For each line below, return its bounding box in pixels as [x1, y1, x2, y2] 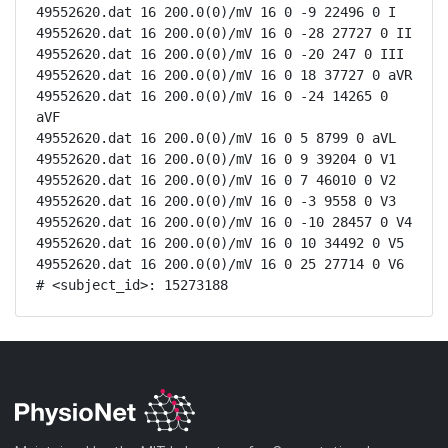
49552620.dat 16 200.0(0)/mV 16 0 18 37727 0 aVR [36, 67, 412, 83]
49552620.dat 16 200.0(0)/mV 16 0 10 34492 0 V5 [36, 235, 404, 251]
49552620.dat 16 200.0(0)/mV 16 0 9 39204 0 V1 [36, 151, 396, 167]
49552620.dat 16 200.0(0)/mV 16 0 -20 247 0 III [36, 46, 404, 62]
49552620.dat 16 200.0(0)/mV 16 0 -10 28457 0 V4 [36, 214, 412, 230]
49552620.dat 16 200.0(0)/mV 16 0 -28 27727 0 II [36, 25, 412, 41]
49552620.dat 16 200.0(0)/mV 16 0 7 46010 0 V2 [36, 172, 396, 188]
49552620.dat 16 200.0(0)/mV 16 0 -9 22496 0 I [36, 4, 396, 20]
